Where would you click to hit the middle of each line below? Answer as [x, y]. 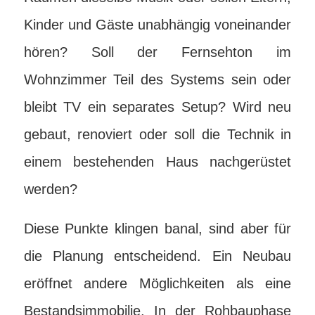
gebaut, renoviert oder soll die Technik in [157, 134]
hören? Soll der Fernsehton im [157, 52]
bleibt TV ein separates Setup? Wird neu [157, 107]
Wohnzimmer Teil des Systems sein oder [157, 79]
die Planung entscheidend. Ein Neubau [157, 256]
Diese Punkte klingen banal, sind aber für [157, 229]
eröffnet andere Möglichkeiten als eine [157, 283]
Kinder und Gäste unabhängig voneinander [157, 25]
